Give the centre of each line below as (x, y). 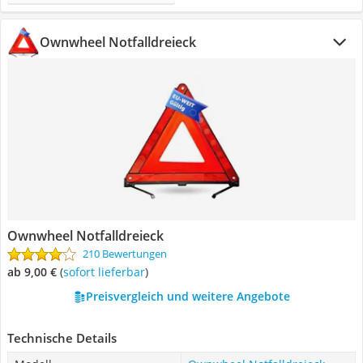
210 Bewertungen (125, 254)
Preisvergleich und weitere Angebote (188, 296)
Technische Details (62, 338)
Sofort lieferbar (107, 272)
